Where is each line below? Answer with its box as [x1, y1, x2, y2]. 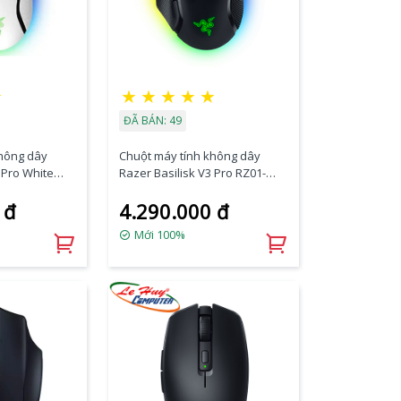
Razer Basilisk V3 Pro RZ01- [118, 165, 266, 181]
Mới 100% [131, 226, 185, 243]
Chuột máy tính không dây [118, 148, 260, 164]
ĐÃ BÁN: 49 [123, 113, 182, 128]
